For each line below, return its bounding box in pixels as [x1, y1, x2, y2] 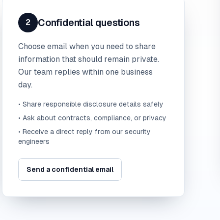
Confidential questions [38, 17, 140, 28]
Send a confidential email [27, 165, 113, 173]
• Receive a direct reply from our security [18, 128, 151, 136]
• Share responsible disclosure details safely [18, 100, 164, 108]
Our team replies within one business [18, 67, 153, 77]
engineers [18, 137, 50, 145]
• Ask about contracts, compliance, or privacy [18, 114, 166, 122]
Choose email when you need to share [18, 42, 156, 51]
